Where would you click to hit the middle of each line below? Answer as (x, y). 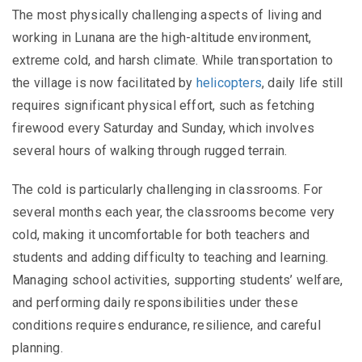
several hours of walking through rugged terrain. (150, 150)
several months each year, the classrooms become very (174, 212)
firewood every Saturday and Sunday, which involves (164, 128)
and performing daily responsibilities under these (155, 302)
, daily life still (303, 82)
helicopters (229, 82)
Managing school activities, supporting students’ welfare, (178, 280)
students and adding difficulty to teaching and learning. (170, 257)
